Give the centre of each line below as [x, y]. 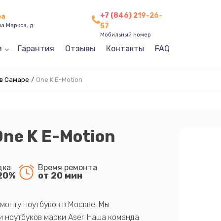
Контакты [125, 49]
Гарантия [36, 49]
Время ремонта [67, 167]
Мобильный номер [125, 35]
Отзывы [80, 49]
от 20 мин [60, 175]
